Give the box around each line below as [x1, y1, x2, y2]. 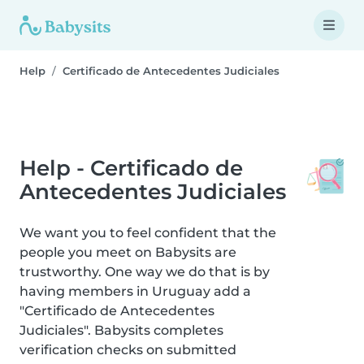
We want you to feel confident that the [19, 225, 276, 240]
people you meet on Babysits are [19, 245, 236, 260]
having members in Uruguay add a [19, 284, 251, 299]
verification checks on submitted [19, 342, 236, 357]
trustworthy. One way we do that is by [19, 264, 270, 279]
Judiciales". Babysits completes [19, 323, 223, 338]
